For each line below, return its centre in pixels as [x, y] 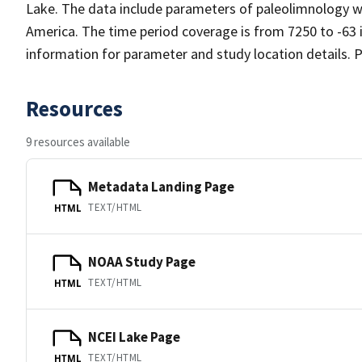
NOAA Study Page [142, 261]
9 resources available [78, 142]
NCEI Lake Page [134, 337]
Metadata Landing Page [161, 186]
